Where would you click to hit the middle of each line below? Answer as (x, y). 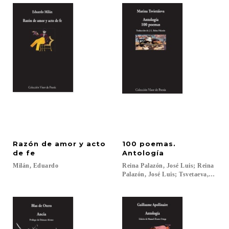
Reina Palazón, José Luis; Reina (169, 166)
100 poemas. (150, 144)
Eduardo (45, 166)
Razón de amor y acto (59, 144)
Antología (143, 153)
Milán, (22, 166)
